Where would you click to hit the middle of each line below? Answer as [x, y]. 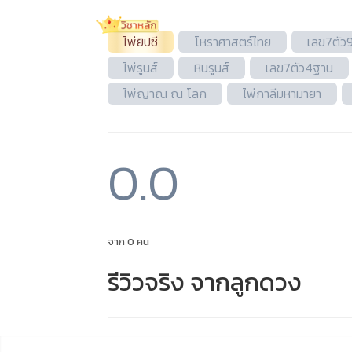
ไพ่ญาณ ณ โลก [165, 93]
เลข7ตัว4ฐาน [299, 68]
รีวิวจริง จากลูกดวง [205, 282]
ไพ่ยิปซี [141, 42]
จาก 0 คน [128, 242]
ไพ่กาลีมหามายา [282, 93]
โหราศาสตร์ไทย [233, 42]
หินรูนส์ [212, 68]
